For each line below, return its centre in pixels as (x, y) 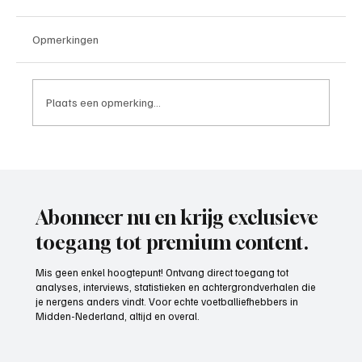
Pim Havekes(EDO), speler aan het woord (187, 152)
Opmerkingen (65, 39)
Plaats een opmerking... (103, 103)
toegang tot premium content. (173, 243)
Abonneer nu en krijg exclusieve (177, 218)
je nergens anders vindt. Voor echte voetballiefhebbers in (167, 302)
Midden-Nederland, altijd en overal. (118, 316)
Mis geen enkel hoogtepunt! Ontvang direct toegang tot (162, 273)
